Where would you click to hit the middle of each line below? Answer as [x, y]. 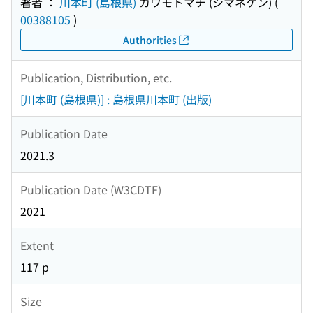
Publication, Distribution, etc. [96, 77]
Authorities [150, 39]
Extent [37, 245]
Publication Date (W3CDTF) [91, 189]
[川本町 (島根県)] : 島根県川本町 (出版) [116, 100]
